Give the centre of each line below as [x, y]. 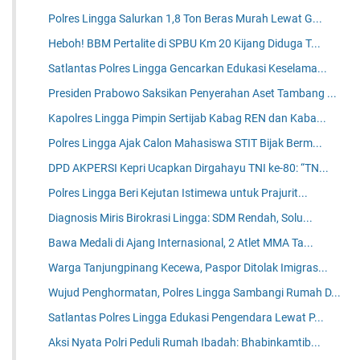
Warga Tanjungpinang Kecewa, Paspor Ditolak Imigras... [188, 268]
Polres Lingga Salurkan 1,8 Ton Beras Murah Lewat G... [186, 19]
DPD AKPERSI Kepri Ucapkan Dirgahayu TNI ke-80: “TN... [189, 168]
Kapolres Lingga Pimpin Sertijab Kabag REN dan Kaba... [188, 119]
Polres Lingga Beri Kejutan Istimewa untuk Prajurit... [178, 193]
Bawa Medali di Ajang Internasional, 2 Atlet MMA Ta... [181, 243]
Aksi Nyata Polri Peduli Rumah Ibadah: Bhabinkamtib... [185, 343]
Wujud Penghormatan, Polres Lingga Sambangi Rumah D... [195, 293]
